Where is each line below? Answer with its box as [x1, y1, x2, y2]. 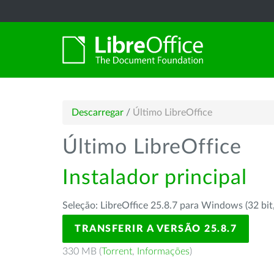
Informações [137, 246, 190, 256]
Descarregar [72, 108, 124, 117]
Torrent [102, 246, 132, 256]
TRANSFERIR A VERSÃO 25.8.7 [75, 224, 237, 234]
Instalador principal [62, 168, 247, 188]
